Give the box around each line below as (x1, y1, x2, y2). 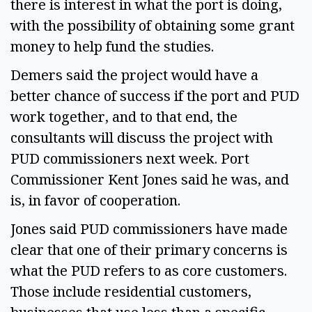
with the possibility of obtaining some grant (10, 16, 295, 36)
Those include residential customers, (10, 281, 251, 301)
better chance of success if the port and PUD (10, 86, 299, 106)
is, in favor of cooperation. (10, 191, 184, 210)
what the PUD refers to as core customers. (10, 260, 287, 280)
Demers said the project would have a (10, 65, 258, 85)
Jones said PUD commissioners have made (10, 219, 288, 238)
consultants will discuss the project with (10, 128, 273, 148)
